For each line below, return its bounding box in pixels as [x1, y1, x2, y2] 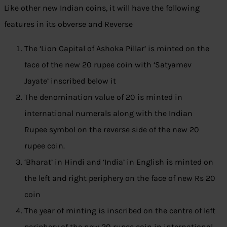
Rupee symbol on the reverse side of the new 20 [24, 125, 199, 135]
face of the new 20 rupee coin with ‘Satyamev [24, 60, 192, 70]
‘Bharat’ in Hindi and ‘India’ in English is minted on [24, 157, 213, 167]
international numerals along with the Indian [24, 108, 193, 119]
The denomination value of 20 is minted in [24, 92, 182, 102]
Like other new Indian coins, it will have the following [4, 3, 200, 13]
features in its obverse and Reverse [4, 19, 133, 29]
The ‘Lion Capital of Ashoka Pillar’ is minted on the [24, 44, 209, 54]
